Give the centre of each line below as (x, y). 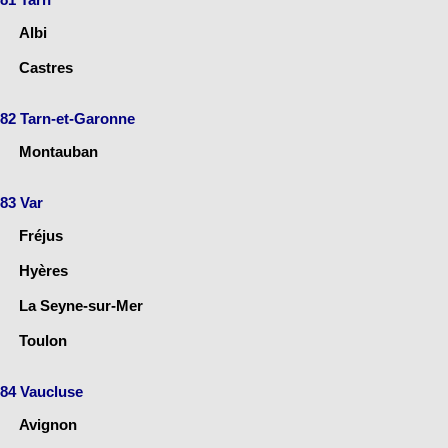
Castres (46, 67)
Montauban (58, 151)
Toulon (43, 340)
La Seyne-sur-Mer (81, 305)
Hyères (43, 270)
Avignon (48, 424)
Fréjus (41, 235)
